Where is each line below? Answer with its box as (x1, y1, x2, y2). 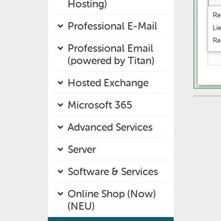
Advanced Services (68, 121, 152, 133)
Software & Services (68, 165, 158, 178)
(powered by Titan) (68, 54, 154, 67)
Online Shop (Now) (68, 187, 156, 200)
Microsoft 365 (68, 99, 132, 111)
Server (68, 143, 96, 155)
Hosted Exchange (68, 76, 148, 89)
